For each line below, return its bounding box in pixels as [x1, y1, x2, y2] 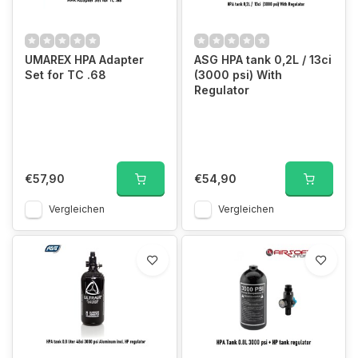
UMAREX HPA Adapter [25, 52, 144, 66]
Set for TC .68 [25, 67, 106, 82]
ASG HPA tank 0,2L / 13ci [193, 52, 332, 66]
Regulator [193, 82, 249, 97]
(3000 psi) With [193, 67, 282, 82]
